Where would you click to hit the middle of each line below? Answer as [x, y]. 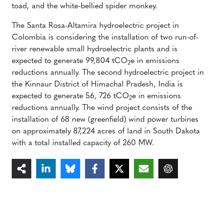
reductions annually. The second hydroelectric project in [108, 73]
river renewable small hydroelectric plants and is [95, 49]
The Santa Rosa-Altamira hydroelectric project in [95, 26]
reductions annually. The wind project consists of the [102, 108]
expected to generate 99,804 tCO [70, 61]
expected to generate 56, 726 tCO [70, 96]
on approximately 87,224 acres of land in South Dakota [106, 131]
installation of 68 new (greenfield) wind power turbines [105, 120]
